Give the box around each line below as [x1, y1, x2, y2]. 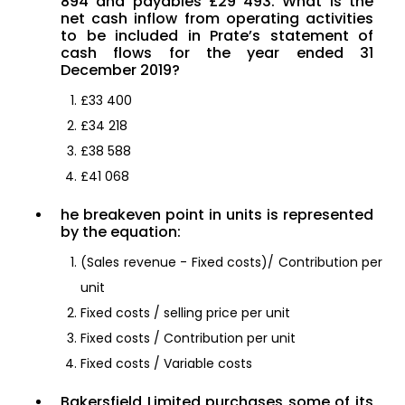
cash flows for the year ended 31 [61, 42, 373, 64]
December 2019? [61, 60, 180, 81]
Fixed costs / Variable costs [80, 354, 252, 373]
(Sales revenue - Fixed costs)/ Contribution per [80, 253, 382, 272]
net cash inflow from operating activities [61, 8, 373, 30]
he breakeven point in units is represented [61, 204, 373, 226]
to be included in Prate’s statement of [61, 25, 373, 47]
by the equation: [61, 221, 181, 243]
